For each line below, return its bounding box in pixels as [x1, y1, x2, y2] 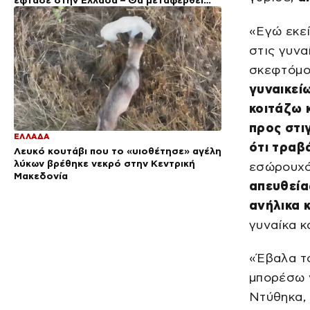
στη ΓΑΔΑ [14, 7, 63, 18]
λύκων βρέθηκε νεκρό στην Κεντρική [14, 158, 195, 169]
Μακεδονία [14, 170, 68, 181]
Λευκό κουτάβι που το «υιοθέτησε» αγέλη [14, 145, 221, 156]
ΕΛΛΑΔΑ [14, 132, 50, 140]
